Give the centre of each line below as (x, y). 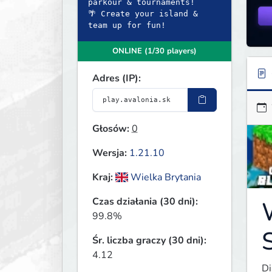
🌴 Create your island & (143, 14)
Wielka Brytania (165, 178)
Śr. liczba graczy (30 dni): (149, 241)
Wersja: (110, 153)
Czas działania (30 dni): (145, 202)
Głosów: (111, 129)
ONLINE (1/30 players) (154, 51)
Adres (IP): (117, 79)
